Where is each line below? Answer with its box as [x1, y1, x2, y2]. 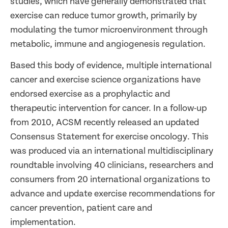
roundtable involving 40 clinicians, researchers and [10, 160, 213, 171]
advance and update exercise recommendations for [10, 188, 215, 199]
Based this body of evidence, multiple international [10, 60, 212, 71]
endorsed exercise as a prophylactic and [10, 89, 170, 100]
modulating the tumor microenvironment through [10, 24, 208, 35]
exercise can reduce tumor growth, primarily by [10, 10, 197, 21]
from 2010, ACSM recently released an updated [10, 117, 199, 128]
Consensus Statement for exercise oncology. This [10, 131, 209, 142]
